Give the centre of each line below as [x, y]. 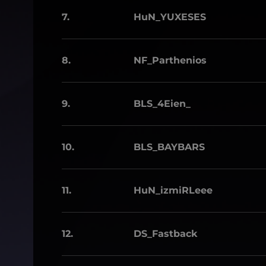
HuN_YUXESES [170, 17]
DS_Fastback [166, 234]
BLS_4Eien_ [162, 104]
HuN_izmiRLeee [173, 190]
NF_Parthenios [170, 60]
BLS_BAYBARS [169, 147]
